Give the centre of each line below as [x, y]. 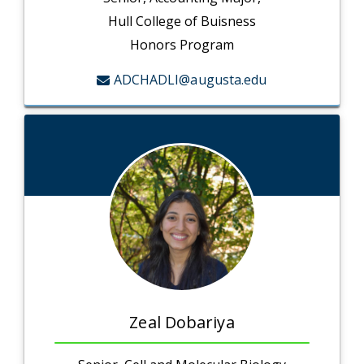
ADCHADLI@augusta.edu [190, 80]
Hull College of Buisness [182, 22]
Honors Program [182, 45]
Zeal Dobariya [182, 323]
